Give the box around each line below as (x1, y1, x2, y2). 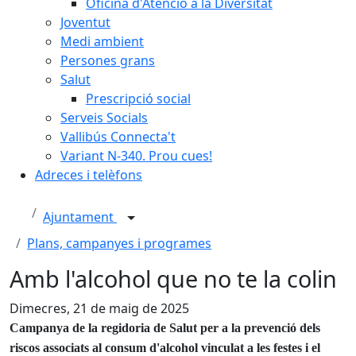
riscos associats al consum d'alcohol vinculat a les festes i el (10, 341, 320, 354)
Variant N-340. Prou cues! (60, 147, 212, 164)
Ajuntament (43, 208, 117, 226)
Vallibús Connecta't (60, 128, 176, 145)
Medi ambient (60, 33, 144, 50)
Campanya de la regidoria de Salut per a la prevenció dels (10, 321, 320, 335)
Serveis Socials (60, 109, 148, 126)
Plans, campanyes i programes (27, 234, 211, 252)
